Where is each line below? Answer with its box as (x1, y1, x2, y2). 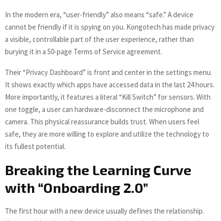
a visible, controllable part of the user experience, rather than (5, 35, 194, 44)
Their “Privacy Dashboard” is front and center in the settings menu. (5, 68, 212, 77)
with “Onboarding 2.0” (5, 179, 148, 196)
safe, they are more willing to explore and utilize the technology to (5, 129, 209, 139)
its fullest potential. (5, 142, 66, 151)
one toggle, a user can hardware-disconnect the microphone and (5, 105, 204, 114)
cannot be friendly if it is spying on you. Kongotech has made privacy (5, 22, 215, 32)
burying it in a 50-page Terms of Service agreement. (5, 47, 162, 57)
